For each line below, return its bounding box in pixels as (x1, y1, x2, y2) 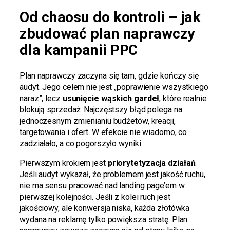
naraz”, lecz (20, 93, 63, 104)
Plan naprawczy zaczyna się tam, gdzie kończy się (20, 71, 199, 81)
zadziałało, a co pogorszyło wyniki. (20, 139, 143, 149)
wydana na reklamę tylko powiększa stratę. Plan (20, 215, 188, 225)
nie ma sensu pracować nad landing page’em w (20, 181, 185, 191)
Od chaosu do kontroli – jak (20, 8, 201, 26)
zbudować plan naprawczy (20, 25, 195, 42)
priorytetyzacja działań (107, 158, 196, 168)
